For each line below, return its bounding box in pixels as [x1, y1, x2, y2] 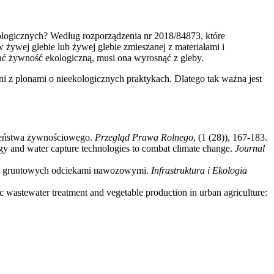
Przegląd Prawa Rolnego [95, 131, 193, 143]
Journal [235, 143, 265, 154]
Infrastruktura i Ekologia [151, 165, 247, 176]
